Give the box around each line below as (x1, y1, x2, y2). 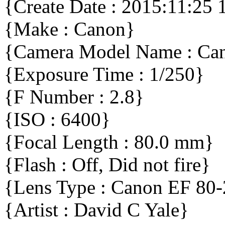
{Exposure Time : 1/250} (4, 63, 204, 85)
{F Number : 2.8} (4, 86, 144, 108)
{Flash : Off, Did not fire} (4, 154, 210, 176)
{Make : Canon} (4, 18, 135, 40)
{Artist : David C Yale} (4, 199, 189, 221)
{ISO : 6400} (4, 108, 110, 131)
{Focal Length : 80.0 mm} (4, 131, 214, 153)
